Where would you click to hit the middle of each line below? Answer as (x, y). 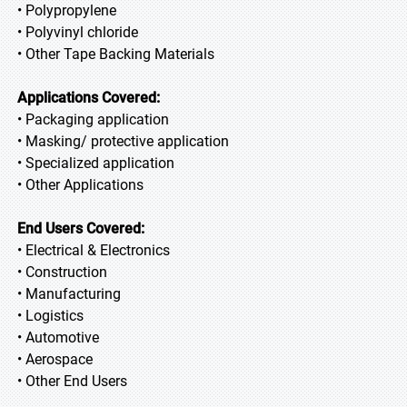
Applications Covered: (89, 98)
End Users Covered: (81, 228)
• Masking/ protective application (123, 141)
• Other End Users (72, 381)
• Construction (62, 272)
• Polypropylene (67, 10)
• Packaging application (93, 119)
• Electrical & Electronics (94, 250)
